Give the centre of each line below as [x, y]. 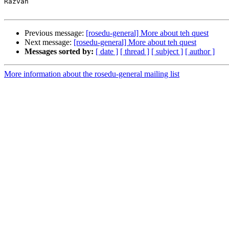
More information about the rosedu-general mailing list [92, 74]
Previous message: [55, 33]
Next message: [49, 42]
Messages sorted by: [59, 52]
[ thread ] [135, 52]
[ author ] [200, 52]
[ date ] [107, 52]
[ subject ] [167, 52]
